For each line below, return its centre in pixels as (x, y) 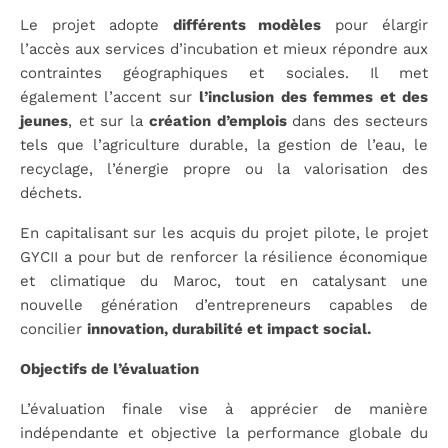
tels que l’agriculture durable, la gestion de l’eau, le (224, 144)
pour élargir (375, 24)
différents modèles (247, 24)
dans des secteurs (360, 120)
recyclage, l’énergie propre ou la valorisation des (224, 168)
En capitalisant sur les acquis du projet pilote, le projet (224, 232)
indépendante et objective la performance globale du (224, 432)
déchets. (51, 192)
